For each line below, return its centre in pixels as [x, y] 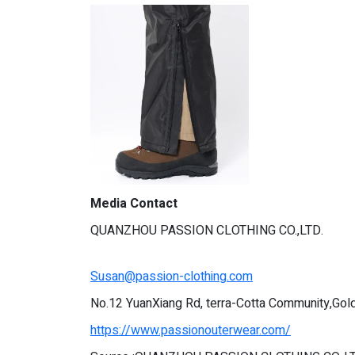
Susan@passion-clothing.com [172, 276]
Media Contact [134, 203]
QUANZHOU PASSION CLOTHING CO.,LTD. [207, 230]
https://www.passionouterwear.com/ [191, 330]
